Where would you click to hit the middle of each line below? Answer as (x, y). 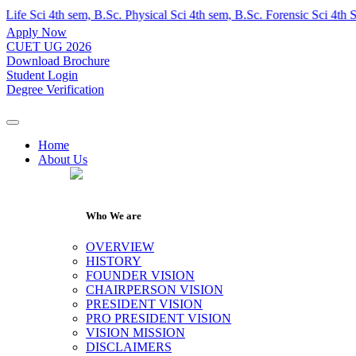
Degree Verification (55, 89)
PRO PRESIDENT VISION (159, 319)
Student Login (42, 75)
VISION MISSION (135, 333)
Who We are (114, 216)
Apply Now (37, 32)
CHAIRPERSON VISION (155, 290)
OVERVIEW (120, 247)
